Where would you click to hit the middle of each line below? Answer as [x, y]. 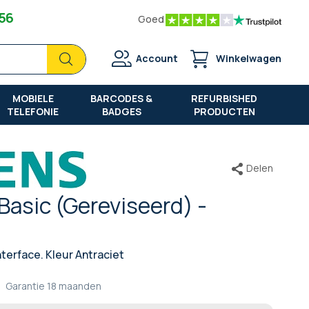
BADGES [121, 111]
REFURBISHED [225, 98]
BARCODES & [122, 98]
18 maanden [74, 286]
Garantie [25, 286]
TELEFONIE [33, 111]
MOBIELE [33, 98]
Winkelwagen [249, 58]
